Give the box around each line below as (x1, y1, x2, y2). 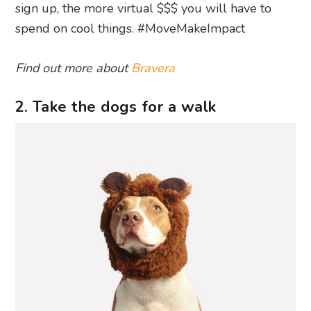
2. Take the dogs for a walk (15, 96, 217, 118)
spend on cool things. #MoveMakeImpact (15, 20, 246, 37)
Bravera (131, 60, 176, 77)
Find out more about (15, 60, 132, 77)
